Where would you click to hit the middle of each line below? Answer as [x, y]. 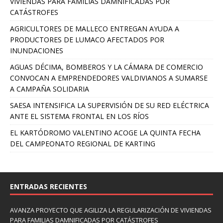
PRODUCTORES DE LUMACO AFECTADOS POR [87, 39]
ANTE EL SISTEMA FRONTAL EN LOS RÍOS [79, 116]
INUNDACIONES [37, 50]
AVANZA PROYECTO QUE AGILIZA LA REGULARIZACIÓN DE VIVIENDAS [111, 210]
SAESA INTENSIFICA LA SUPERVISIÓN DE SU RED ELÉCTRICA [110, 105]
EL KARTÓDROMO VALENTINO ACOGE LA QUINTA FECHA [105, 132]
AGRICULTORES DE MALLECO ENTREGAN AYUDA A [95, 28]
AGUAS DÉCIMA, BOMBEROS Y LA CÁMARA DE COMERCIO [107, 67]
